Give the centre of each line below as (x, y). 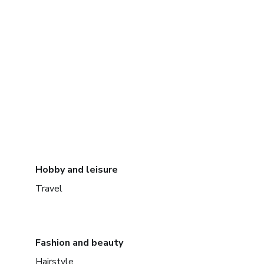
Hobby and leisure (77, 169)
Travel (49, 188)
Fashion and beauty (79, 242)
